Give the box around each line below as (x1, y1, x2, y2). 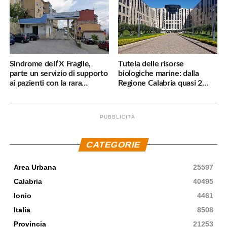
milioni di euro (118, 88, 167, 97)
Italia (13, 206, 30, 214)
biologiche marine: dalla (118, 69, 199, 78)
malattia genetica (9, 88, 69, 97)
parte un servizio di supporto (9, 69, 108, 78)
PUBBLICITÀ (99, 114, 135, 120)
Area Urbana (13, 163, 56, 172)
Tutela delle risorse (118, 59, 184, 68)
